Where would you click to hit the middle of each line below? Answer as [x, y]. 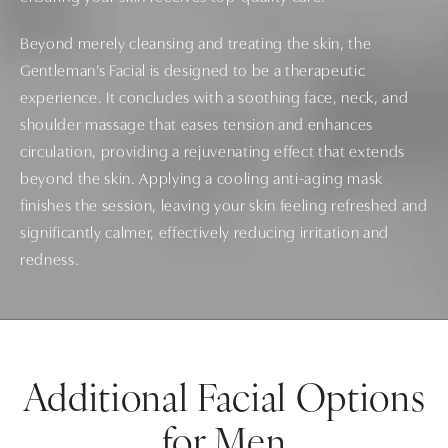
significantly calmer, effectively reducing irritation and [204, 233]
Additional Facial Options [224, 401]
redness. [50, 260]
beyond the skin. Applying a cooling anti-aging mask [201, 179]
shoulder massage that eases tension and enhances [196, 125]
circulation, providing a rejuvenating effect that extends [212, 152]
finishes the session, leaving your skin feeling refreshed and [224, 206]
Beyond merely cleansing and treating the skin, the [196, 44]
